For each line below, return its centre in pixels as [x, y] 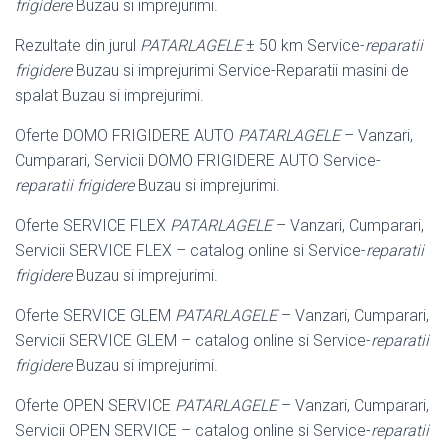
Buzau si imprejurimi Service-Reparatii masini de [240, 70]
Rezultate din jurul [77, 45]
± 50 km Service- [303, 45]
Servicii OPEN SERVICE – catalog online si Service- [193, 430]
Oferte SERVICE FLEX [92, 225]
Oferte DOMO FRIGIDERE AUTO [126, 135]
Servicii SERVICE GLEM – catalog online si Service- [193, 340]
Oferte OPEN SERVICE [95, 405]
